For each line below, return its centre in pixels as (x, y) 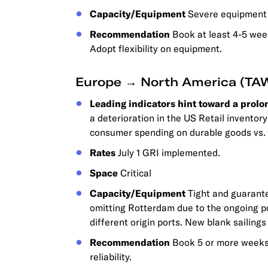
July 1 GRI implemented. (168, 153)
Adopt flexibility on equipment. (156, 48)
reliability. (111, 257)
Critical (135, 173)
